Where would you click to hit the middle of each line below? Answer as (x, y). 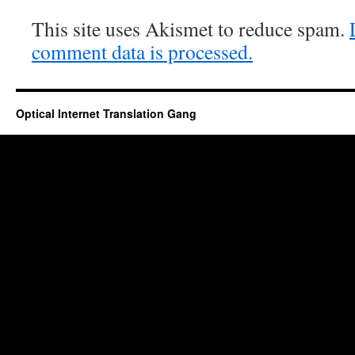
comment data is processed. (142, 52)
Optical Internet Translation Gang (106, 113)
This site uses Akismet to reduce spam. (191, 29)
